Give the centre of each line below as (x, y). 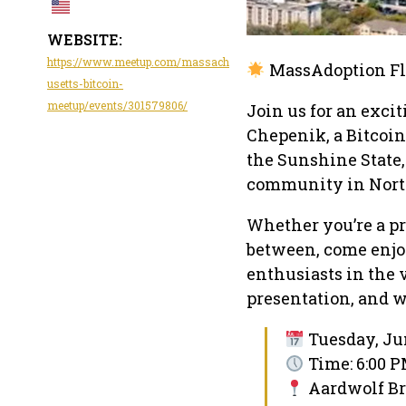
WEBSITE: (85, 39)
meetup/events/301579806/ (117, 105)
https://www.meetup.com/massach (138, 61)
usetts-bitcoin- (85, 83)
